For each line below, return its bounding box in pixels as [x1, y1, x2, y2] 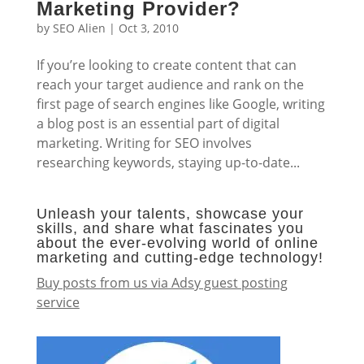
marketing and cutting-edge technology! [36, 249, 323, 266]
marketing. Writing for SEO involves [36, 134, 252, 152]
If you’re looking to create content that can [36, 56, 297, 74]
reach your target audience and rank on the [36, 76, 304, 93]
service [36, 293, 80, 311]
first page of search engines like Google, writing [36, 95, 325, 113]
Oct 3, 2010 [118, 20, 179, 36]
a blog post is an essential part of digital [36, 115, 279, 132]
